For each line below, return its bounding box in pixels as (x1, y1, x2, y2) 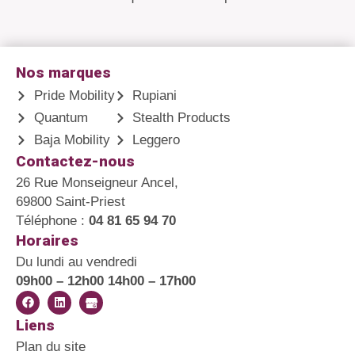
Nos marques (16, 63, 111, 82)
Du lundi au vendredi (16, 254, 137, 269)
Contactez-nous (16, 151, 135, 170)
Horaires (16, 231, 78, 250)
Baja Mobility (33, 132, 110, 147)
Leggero (132, 132, 180, 147)
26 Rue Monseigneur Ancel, (16, 174, 178, 190)
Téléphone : (16, 212, 89, 228)
